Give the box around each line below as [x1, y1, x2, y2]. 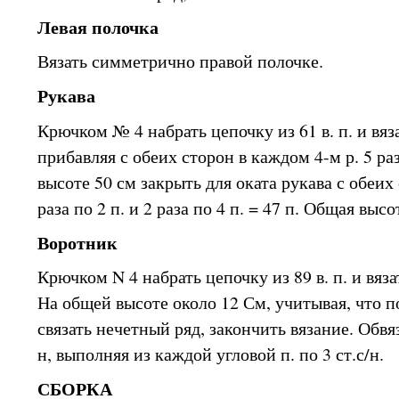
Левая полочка [37, 13, 159, 40]
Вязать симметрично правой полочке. [37, 49, 323, 74]
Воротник [37, 229, 118, 256]
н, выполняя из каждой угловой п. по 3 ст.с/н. [37, 342, 384, 367]
